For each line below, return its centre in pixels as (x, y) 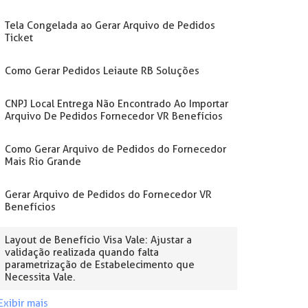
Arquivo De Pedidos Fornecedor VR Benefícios (113, 116)
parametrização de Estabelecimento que (99, 265)
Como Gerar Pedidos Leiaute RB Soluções (102, 71)
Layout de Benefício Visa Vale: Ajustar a (98, 240)
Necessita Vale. (40, 277)
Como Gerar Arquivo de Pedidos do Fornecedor (115, 149)
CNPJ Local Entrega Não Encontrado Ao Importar (116, 104)
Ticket (19, 38)
